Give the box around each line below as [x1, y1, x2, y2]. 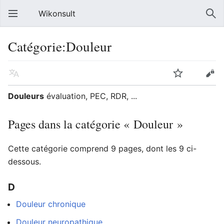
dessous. [8, 156, 41, 166]
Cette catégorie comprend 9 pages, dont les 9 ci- [8, 143, 196, 153]
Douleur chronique [16, 199, 85, 209]
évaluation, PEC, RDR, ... [44, 91, 137, 101]
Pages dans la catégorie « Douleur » [8, 116, 183, 132]
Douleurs [8, 91, 44, 101]
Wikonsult [38, 8, 75, 18]
